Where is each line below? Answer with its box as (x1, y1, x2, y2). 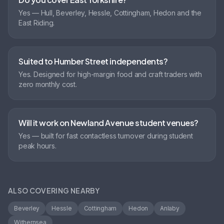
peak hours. (18, 141, 56, 150)
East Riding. (18, 18, 55, 27)
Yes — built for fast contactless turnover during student (18, 131, 193, 140)
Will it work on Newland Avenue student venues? (18, 117, 198, 128)
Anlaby (160, 204, 179, 212)
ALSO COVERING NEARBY (8, 186, 99, 195)
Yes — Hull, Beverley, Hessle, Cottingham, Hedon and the (18, 8, 201, 17)
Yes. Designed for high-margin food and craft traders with (18, 70, 202, 79)
